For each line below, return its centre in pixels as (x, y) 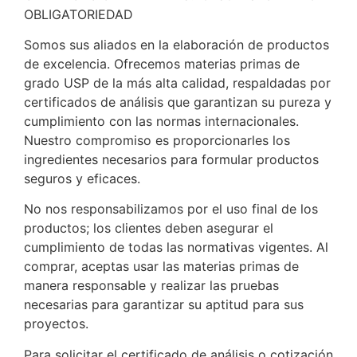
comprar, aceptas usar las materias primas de (161, 267)
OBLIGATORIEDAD (78, 14)
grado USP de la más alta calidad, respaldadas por (177, 82)
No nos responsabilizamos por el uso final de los (171, 209)
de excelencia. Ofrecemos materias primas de (162, 63)
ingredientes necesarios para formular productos (171, 159)
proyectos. (56, 324)
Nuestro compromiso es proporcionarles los (157, 140)
